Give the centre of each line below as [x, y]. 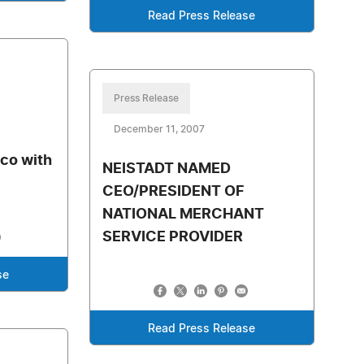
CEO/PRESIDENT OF [173, 192]
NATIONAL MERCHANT [183, 214]
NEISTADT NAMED [166, 169]
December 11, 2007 [159, 129]
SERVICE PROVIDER [172, 237]
